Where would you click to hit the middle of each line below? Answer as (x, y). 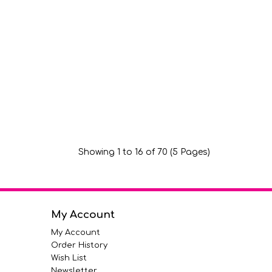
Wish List (69, 258)
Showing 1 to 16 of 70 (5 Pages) (144, 152)
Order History (79, 245)
